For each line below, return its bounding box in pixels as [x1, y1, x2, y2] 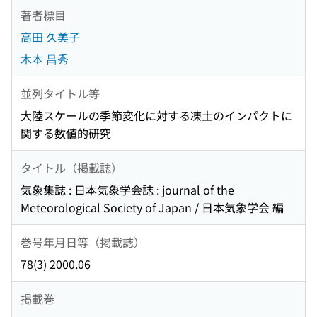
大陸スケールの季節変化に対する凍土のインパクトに [21, 107, 292, 125]
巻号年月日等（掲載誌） [21, 233, 145, 250]
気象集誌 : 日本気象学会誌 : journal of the [21, 181, 234, 199]
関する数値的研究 [21, 125, 111, 142]
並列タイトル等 [21, 84, 100, 102]
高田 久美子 [21, 28, 80, 46]
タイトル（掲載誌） [21, 158, 122, 176]
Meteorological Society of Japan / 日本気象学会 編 [21, 199, 284, 217]
